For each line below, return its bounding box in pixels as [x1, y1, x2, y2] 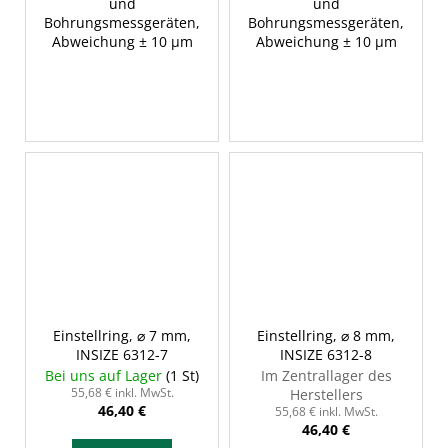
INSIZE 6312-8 [280, 345, 372, 365]
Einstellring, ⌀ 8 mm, [257, 326, 395, 346]
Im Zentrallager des [260, 366, 392, 386]
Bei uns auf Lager [45, 366, 166, 386]
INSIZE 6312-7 [76, 345, 168, 365]
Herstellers [289, 385, 363, 405]
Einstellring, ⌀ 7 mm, [53, 326, 191, 346]
